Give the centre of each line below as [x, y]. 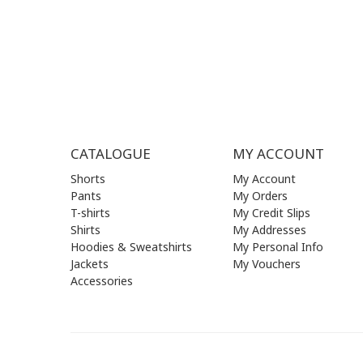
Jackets [90, 263]
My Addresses [269, 229]
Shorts [88, 178]
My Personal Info [278, 246]
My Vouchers [267, 263]
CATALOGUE [111, 153]
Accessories [102, 280]
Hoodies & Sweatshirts [131, 246]
